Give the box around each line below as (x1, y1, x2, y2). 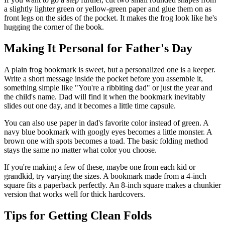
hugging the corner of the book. (4, 23, 104, 32)
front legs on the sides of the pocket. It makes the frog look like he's (4, 14, 217, 23)
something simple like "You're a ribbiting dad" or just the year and (4, 83, 212, 92)
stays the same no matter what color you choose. (4, 145, 157, 154)
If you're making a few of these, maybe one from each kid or (4, 162, 195, 171)
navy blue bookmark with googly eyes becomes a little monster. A (4, 127, 212, 136)
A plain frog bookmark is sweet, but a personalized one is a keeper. (4, 65, 215, 74)
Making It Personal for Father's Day (4, 41, 192, 55)
